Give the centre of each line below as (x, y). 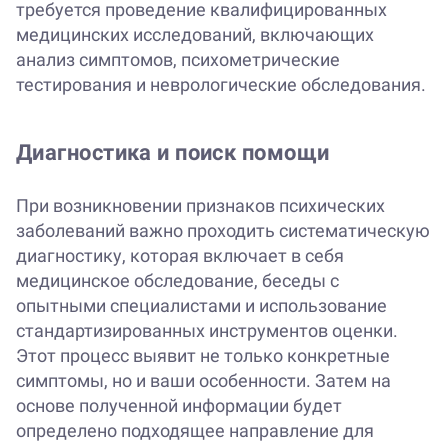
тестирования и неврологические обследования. (221, 85)
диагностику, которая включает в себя (180, 256)
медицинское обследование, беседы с (177, 281)
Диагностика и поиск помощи (173, 153)
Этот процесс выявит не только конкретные (203, 356)
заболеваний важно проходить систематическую (223, 231)
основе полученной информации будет (179, 406)
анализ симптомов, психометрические (178, 60)
